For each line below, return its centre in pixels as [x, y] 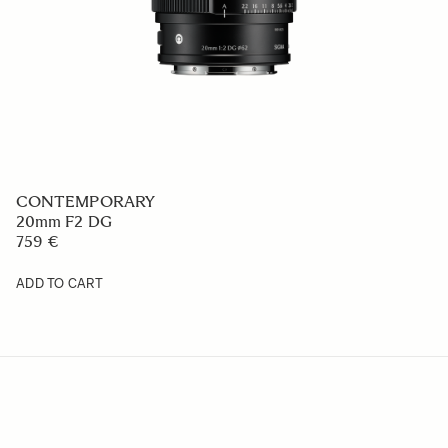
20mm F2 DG [64, 221]
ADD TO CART [59, 283]
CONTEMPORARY [85, 201]
